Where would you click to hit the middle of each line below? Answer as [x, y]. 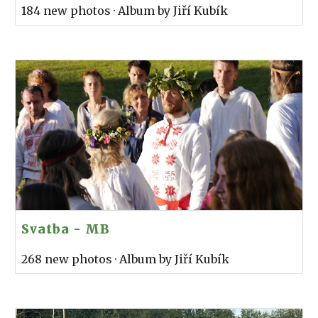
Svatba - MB [66, 230]
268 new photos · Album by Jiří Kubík [126, 259]
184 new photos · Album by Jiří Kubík [125, 10]
